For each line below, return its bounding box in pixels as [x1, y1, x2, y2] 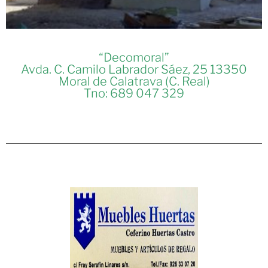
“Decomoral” [99, 50, 169, 65]
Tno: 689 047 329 [84, 86, 184, 100]
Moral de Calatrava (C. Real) [58, 74, 210, 89]
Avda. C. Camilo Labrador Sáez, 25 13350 [21, 62, 247, 77]
